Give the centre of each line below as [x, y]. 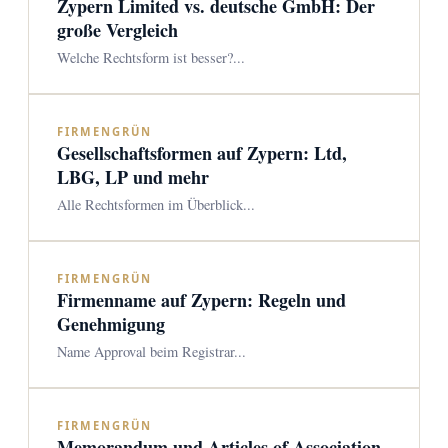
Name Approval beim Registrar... [151, 351]
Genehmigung [111, 324]
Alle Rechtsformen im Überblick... [156, 204]
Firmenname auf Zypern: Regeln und [201, 300]
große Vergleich [117, 30]
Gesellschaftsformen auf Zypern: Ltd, [202, 153]
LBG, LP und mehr [133, 177]
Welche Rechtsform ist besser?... [151, 57]
